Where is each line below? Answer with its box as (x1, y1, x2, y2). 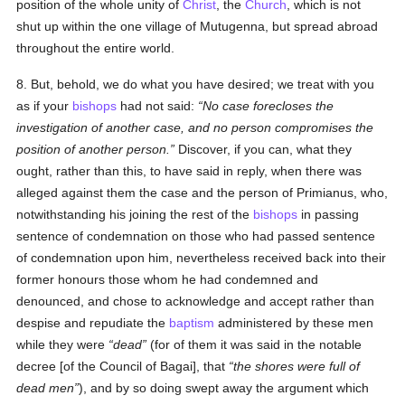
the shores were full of (233, 359, 361, 373)
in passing (297, 207, 360, 221)
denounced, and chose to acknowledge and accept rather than (16, 294, 375, 308)
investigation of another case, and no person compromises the (16, 120, 374, 135)
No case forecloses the (202, 99, 334, 113)
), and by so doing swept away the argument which (79, 381, 370, 395)
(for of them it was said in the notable (146, 337, 363, 352)
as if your (16, 99, 73, 113)
